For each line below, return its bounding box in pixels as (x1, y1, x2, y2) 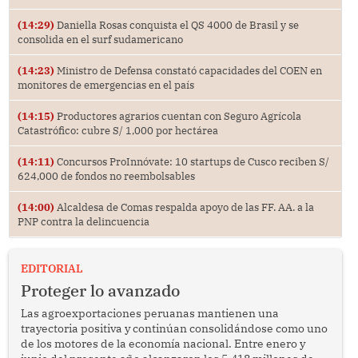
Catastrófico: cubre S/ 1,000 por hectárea (17, 124, 218, 137)
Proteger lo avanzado (20, 280, 180, 301)
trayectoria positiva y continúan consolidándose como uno (20, 321, 328, 336)
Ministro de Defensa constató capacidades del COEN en (54, 64, 322, 78)
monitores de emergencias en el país (17, 78, 194, 92)
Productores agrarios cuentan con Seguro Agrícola (54, 109, 301, 123)
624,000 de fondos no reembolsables (17, 169, 195, 183)
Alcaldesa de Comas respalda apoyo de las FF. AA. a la (54, 201, 314, 214)
